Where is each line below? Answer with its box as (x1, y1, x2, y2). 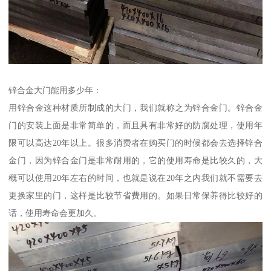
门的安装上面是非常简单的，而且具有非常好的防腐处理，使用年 (8, 120, 263, 130)
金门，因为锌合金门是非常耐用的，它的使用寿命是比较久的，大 (8, 155, 263, 165)
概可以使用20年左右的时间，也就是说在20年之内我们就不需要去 (8, 172, 263, 183)
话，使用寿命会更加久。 (8, 207, 102, 218)
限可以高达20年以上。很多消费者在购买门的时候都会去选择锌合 (8, 137, 263, 148)
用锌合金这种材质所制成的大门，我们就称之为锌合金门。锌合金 (8, 102, 263, 113)
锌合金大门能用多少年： (8, 85, 102, 95)
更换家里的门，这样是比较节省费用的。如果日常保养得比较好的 (8, 190, 263, 200)
